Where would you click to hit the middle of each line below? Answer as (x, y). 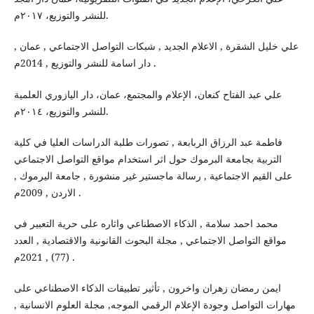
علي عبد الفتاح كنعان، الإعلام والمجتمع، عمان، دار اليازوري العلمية (148, 94)
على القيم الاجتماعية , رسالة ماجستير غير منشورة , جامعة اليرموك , (153, 175)
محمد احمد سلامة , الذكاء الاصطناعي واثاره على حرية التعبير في (146, 223)
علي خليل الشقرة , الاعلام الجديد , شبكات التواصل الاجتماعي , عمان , (156, 46)
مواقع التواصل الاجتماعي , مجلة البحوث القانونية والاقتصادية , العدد (150, 240)
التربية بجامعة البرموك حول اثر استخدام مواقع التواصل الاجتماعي (148, 158)
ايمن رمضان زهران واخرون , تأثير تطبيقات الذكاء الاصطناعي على (147, 287)
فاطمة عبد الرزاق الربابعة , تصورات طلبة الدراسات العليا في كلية (148, 142)
